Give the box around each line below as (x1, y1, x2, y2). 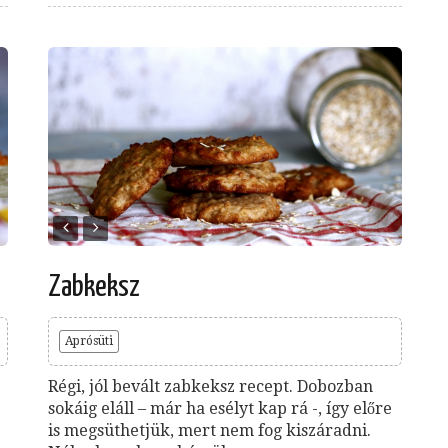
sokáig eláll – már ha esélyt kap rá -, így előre (48, 398, 392, 418)
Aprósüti (65, 333, 113, 348)
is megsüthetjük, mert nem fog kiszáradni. (48, 420, 371, 440)
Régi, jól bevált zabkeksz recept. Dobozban (48, 376, 373, 396)
